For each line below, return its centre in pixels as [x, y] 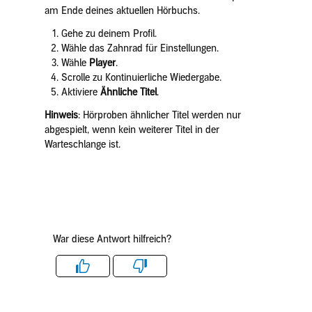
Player [102, 63]
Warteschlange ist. [82, 145]
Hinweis [61, 115]
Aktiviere [80, 92]
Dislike [152, 275]
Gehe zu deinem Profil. [109, 34]
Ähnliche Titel [128, 92]
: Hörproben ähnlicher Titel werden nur [159, 115]
